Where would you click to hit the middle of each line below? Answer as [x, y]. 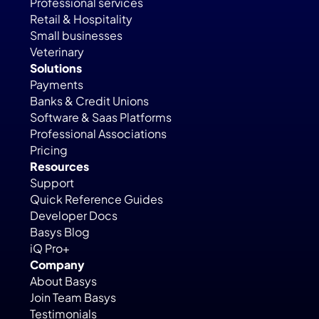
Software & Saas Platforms [101, 117]
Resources [60, 166]
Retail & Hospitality [82, 19]
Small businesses [77, 35]
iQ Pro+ [50, 248]
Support [52, 182]
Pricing [49, 150]
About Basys [64, 281]
